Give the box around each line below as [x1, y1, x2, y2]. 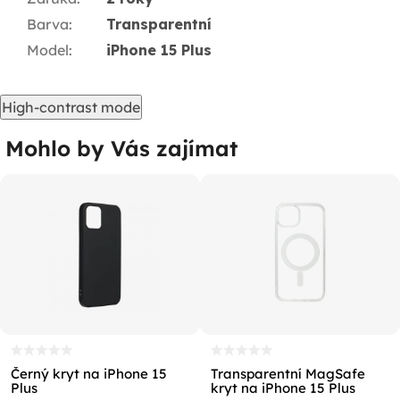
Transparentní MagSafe [211, 365, 365, 383]
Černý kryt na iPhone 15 [11, 365, 167, 383]
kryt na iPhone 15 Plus [211, 379, 355, 397]
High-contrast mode [2, 98, 140, 117]
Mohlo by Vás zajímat [5, 135, 237, 162]
